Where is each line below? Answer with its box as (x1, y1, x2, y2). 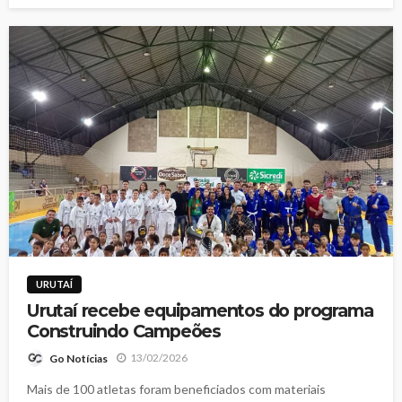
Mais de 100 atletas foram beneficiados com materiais (27, 380, 326, 397)
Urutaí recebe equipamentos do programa (27, 300, 373, 322)
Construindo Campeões (27, 320, 222, 343)
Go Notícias (49, 351, 108, 365)
